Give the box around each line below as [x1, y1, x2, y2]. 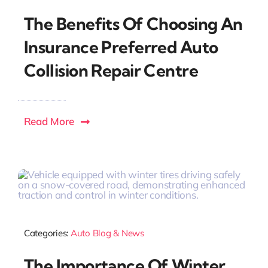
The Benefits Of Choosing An [23, 13, 243, 34]
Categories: [23, 227, 71, 239]
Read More [23, 115, 74, 127]
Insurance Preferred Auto [23, 36, 218, 57]
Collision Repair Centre [23, 60, 199, 81]
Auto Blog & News [70, 227, 144, 239]
